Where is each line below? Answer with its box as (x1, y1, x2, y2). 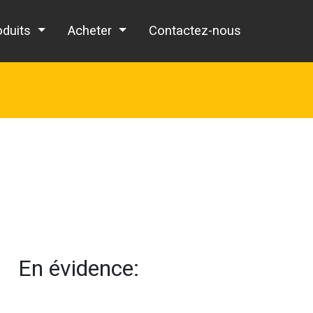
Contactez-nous (149, 23, 241, 39)
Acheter (68, 23, 116, 39)
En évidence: (18, 254, 139, 282)
